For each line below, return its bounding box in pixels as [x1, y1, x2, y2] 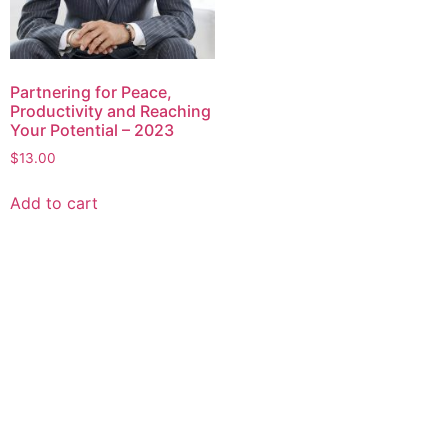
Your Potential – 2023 [10, 120, 174, 141]
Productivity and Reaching [10, 101, 211, 122]
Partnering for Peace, [10, 82, 172, 103]
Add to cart [10, 193, 98, 214]
